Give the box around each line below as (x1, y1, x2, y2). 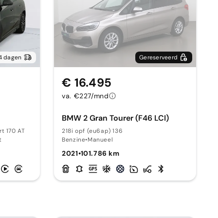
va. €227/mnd (62, 91, 109, 100)
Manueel (88, 136, 113, 144)
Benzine (62, 136, 86, 144)
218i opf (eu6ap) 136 (62, 127, 123, 135)
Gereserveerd (139, 54, 178, 61)
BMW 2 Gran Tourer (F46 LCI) (62, 113, 169, 123)
